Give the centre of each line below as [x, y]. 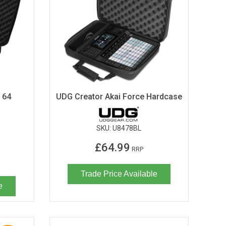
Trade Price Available [119, 174]
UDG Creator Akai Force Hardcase [119, 96]
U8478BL [127, 128]
